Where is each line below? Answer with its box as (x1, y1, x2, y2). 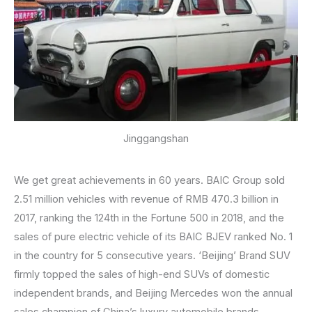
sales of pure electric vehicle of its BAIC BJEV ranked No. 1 (14, 231, 292, 244)
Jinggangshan (123, 132, 189, 145)
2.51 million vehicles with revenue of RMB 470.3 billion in (14, 193, 279, 206)
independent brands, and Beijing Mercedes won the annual (14, 287, 292, 300)
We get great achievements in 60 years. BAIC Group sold (14, 174, 285, 187)
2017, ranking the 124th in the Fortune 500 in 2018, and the (14, 212, 284, 225)
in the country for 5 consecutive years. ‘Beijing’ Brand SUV (14, 249, 290, 263)
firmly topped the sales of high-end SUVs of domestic (14, 268, 270, 281)
